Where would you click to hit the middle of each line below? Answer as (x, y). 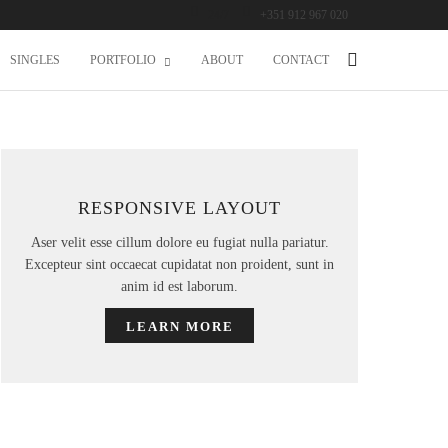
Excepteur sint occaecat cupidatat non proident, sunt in (180, 264)
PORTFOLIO (123, 60)
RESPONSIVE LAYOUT (180, 208)
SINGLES (35, 60)
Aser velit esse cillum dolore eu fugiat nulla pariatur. (179, 242)
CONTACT (301, 60)
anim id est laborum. (180, 286)
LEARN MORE (179, 326)
